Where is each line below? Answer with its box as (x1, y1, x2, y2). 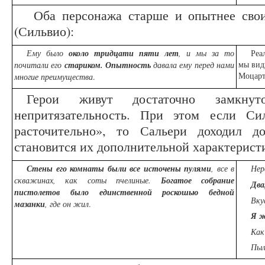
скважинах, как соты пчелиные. (14, 174, 161, 186)
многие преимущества (14, 71, 93, 83)
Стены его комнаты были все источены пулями (27, 163, 211, 175)
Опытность (105, 59, 151, 72)
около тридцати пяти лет (69, 47, 179, 60)
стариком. (64, 59, 103, 72)
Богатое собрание (160, 174, 235, 187)
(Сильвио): (14, 22, 74, 40)
